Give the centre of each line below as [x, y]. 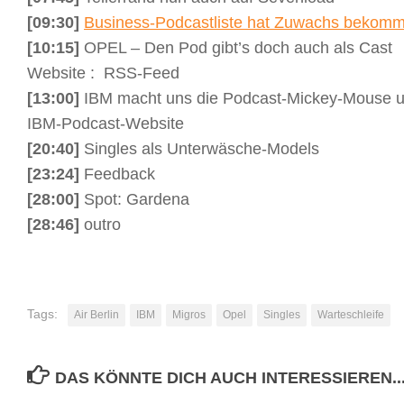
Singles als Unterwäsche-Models [199, 148]
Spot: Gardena [134, 199]
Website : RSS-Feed [103, 73]
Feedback [117, 174]
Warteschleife [351, 314]
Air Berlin [96, 314]
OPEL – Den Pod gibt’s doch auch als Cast [236, 47]
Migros [189, 314]
